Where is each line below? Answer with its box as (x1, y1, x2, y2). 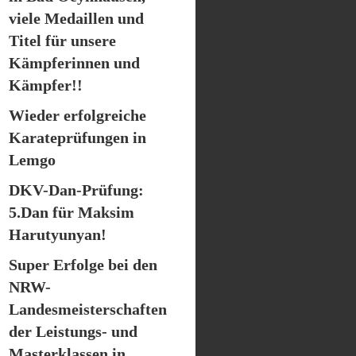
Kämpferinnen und (9, 54, 140, 72)
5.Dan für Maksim (9, 203, 134, 221)
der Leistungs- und (9, 323, 137, 340)
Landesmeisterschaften (9, 300, 167, 318)
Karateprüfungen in (9, 129, 146, 146)
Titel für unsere (9, 32, 116, 49)
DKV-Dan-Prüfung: (9, 181, 144, 199)
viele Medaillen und (9, 10, 144, 27)
